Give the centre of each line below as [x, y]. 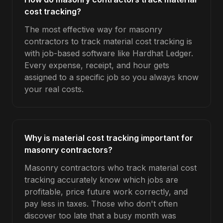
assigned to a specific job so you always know [111, 77]
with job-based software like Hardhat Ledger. [109, 53]
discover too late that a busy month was [100, 216]
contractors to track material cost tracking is [108, 41]
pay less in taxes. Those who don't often [101, 204]
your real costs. [54, 89]
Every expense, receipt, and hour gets [97, 65]
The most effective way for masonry [93, 29]
